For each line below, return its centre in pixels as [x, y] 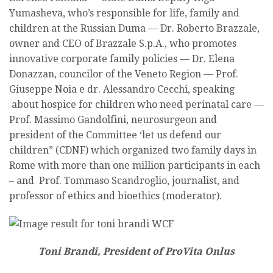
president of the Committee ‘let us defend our [115, 135]
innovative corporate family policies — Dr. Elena [122, 58]
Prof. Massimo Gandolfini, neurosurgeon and [113, 119]
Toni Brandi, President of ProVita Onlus [136, 251]
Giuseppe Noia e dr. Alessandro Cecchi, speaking [122, 89]
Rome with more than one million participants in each [135, 165]
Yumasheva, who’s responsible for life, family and [124, 13]
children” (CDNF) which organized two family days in [133, 150]
